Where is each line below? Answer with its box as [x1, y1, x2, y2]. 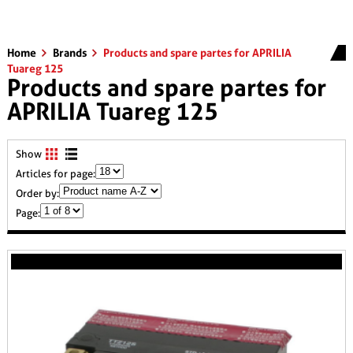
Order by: [15, 188, 59, 199]
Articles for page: [15, 168, 95, 180]
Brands [52, 46, 89, 59]
